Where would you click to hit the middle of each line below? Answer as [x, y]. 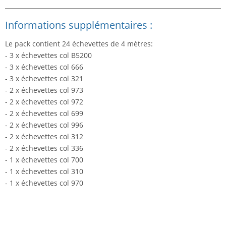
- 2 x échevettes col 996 [44, 125]
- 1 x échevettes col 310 [44, 172]
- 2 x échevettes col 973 [44, 90]
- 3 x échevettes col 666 [44, 67]
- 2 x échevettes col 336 [44, 148]
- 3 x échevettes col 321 [44, 79]
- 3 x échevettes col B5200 [48, 55]
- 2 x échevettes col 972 [44, 102]
